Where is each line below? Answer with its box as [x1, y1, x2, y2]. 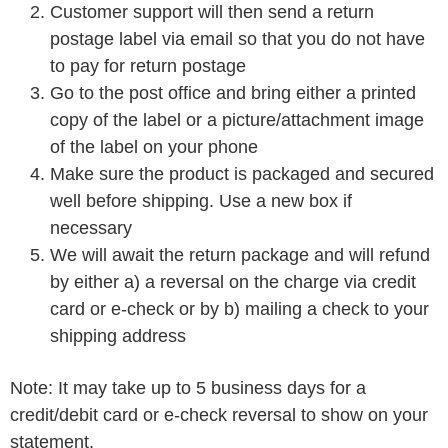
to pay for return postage [50, 56, 246, 76]
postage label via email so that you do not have [50, 29, 425, 49]
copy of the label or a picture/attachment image [50, 110, 424, 130]
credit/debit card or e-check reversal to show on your [10, 405, 428, 425]
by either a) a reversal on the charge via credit [50, 272, 416, 292]
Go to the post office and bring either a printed [50, 83, 416, 103]
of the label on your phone [50, 137, 258, 157]
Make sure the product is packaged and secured [50, 164, 434, 184]
